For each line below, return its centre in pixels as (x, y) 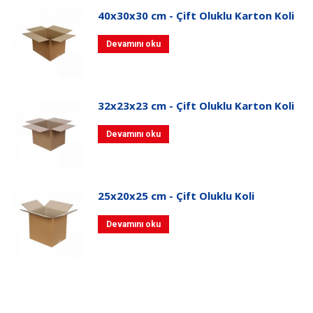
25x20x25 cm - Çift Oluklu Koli (176, 195)
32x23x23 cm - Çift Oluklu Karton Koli (196, 105)
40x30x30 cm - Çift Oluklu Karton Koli (196, 15)
